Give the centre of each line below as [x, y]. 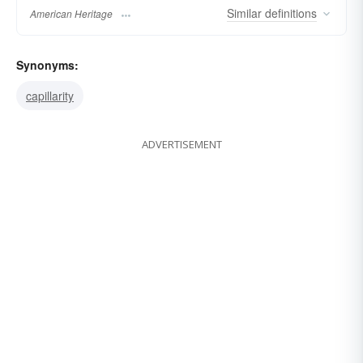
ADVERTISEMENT [181, 145]
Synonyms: [47, 65]
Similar [244, 13]
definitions [289, 13]
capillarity [50, 96]
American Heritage [71, 14]
